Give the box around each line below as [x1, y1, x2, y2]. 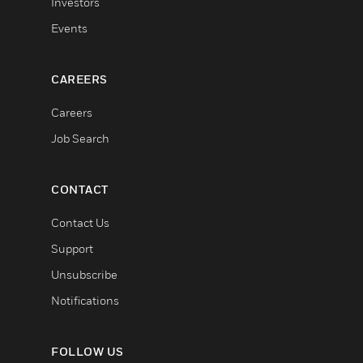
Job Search [51, 131, 109, 145]
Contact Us [51, 216, 109, 229]
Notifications [51, 293, 119, 307]
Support [51, 241, 93, 255]
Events [51, 21, 88, 35]
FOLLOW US [51, 344, 124, 358]
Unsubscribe [51, 267, 117, 281]
